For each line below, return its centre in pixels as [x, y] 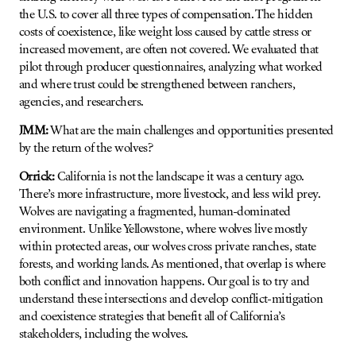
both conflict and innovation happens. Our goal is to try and [164, 282]
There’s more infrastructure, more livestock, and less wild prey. [170, 194]
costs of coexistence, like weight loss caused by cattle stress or [165, 32]
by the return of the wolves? [86, 148]
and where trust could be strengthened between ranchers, [157, 85]
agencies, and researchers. [81, 102]
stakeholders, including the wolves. [104, 334]
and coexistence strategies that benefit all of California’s [152, 317]
